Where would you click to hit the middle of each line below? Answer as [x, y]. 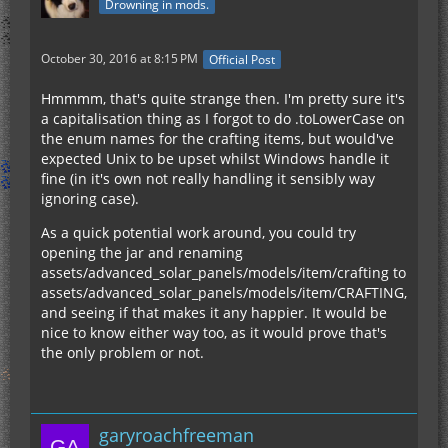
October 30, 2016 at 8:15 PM [119, 59]
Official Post [242, 59]
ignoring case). [90, 198]
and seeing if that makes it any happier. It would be [214, 312]
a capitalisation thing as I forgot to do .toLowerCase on [223, 118]
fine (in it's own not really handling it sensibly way [208, 178]
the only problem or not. [122, 352]
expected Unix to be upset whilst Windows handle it [215, 158]
